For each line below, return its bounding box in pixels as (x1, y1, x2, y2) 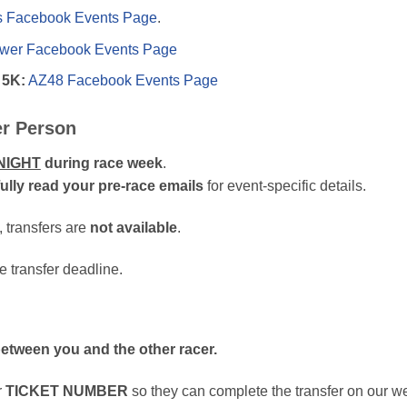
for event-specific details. (203, 178, 366, 194)
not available (89, 220, 177, 236)
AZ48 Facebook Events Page (27, 73, 218, 89)
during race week (40, 155, 163, 172)
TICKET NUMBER (5, 382, 128, 399)
